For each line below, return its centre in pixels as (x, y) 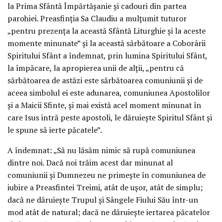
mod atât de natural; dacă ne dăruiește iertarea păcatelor (109, 212)
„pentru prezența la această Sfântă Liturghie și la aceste (107, 31)
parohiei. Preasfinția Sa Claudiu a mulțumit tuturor (97, 19)
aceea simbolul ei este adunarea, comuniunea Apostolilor (109, 93)
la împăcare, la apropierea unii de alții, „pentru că (96, 68)
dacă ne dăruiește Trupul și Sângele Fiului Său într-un (103, 200)
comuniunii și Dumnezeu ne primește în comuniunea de (107, 175)
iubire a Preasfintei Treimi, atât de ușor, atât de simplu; (105, 188)
